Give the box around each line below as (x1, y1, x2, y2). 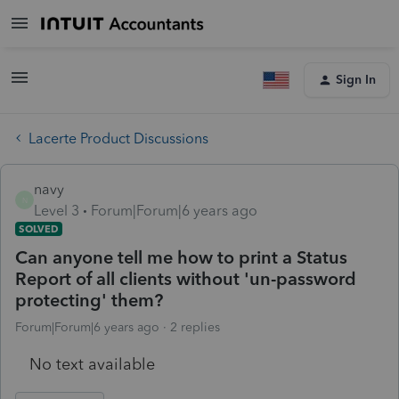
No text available (29, 354, 155, 374)
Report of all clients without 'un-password (15, 267, 356, 289)
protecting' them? (15, 289, 163, 311)
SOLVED (19, 222, 59, 235)
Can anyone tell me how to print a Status (15, 246, 347, 268)
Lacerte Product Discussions (28, 129, 208, 147)
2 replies (170, 319, 220, 335)
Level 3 (34, 201, 79, 219)
